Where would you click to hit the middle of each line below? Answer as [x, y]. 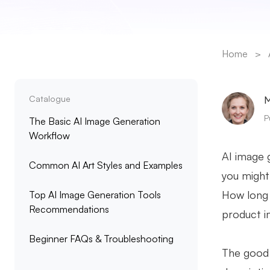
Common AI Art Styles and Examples [106, 165]
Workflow [49, 136]
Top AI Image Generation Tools [95, 195]
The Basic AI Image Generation [95, 121]
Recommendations [69, 209]
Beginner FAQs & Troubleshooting [101, 239]
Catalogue [50, 99]
